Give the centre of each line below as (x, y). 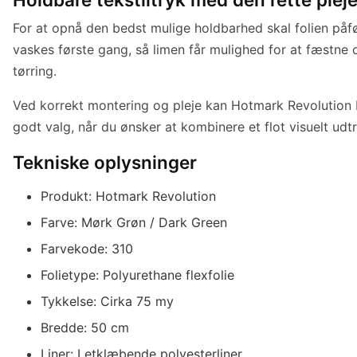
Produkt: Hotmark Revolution (129, 196)
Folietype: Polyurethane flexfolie (138, 275)
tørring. (35, 71)
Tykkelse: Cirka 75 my (108, 301)
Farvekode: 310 (87, 248)
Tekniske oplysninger (105, 162)
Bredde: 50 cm (85, 327)
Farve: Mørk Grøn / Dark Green (134, 222)
